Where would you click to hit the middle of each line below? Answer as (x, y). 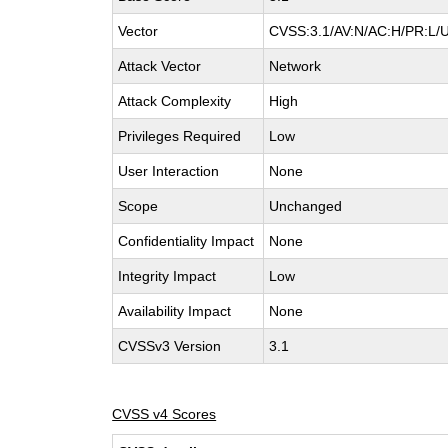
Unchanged (306, 206)
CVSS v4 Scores (164, 414)
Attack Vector (160, 66)
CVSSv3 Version (170, 346)
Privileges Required (180, 136)
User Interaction (169, 171)
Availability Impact (175, 311)
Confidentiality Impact (186, 241)
